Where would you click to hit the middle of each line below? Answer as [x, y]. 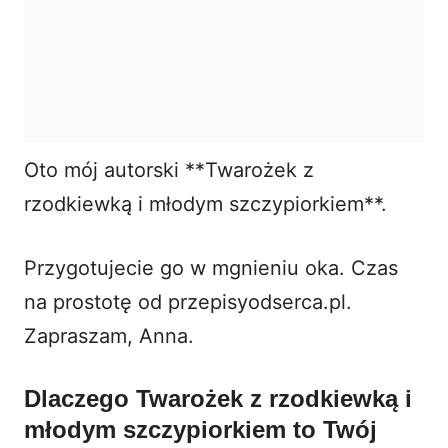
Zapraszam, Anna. [109, 335]
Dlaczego [80, 398]
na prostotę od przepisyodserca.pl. [188, 301]
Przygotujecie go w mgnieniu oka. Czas [211, 267]
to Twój [331, 429]
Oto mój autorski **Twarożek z [169, 169]
